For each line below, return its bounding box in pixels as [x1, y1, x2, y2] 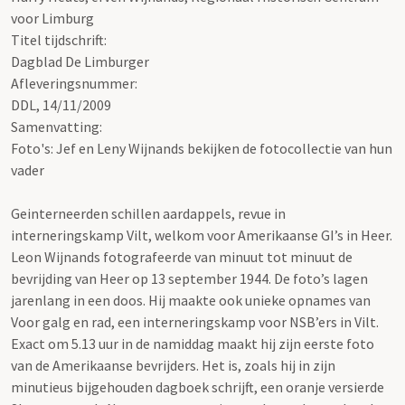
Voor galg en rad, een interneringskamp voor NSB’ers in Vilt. [11, 312, 379, 331]
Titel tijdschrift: [11, 30, 107, 49]
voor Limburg [11, 8, 94, 27]
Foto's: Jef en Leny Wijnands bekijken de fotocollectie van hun [11, 138, 392, 157]
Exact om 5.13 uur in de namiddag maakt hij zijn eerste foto [11, 334, 374, 353]
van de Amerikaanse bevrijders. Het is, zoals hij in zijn [11, 355, 335, 374]
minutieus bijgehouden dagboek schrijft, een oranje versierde [11, 377, 384, 396]
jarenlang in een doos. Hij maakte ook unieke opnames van [11, 290, 371, 309]
